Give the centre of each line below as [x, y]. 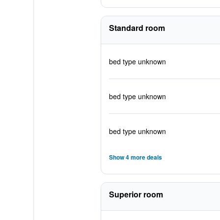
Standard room [137, 28]
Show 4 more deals [135, 157]
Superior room [136, 194]
